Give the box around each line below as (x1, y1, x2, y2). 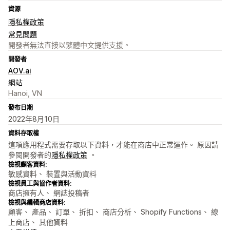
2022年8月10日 (8, 114, 60, 124)
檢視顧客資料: (8, 161, 47, 169)
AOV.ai (8, 66, 31, 75)
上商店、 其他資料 (8, 218, 68, 227)
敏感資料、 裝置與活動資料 (8, 169, 97, 179)
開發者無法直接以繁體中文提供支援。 (8, 41, 130, 50)
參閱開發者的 (8, 150, 51, 160)
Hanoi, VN (8, 89, 42, 98)
